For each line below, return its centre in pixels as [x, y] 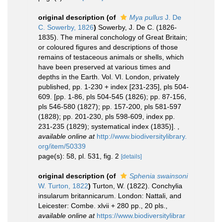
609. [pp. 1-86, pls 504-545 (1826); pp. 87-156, [112, 96]
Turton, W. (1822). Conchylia [138, 186]
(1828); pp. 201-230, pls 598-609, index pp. [107, 116]
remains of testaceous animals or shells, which [111, 57]
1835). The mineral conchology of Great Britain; [113, 37]
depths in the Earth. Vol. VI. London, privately [109, 77]
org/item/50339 [62, 146]
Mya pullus [146, 17]
